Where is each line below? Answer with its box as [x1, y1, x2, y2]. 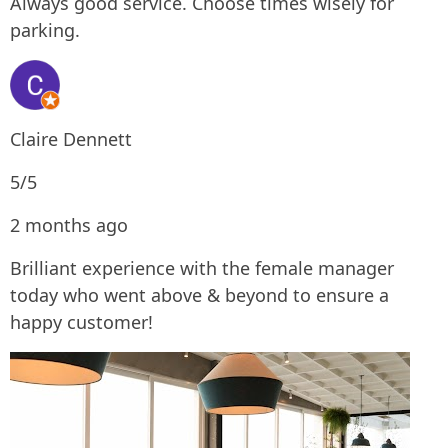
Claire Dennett [10, 127, 132, 151]
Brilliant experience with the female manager [10, 256, 394, 280]
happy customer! [10, 310, 153, 334]
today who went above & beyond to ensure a [10, 283, 389, 307]
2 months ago [10, 213, 128, 237]
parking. [10, 18, 80, 42]
